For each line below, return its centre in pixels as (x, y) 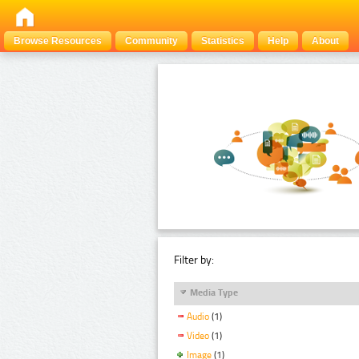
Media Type (214, 292)
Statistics (223, 41)
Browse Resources (58, 41)
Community (151, 41)
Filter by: (194, 260)
